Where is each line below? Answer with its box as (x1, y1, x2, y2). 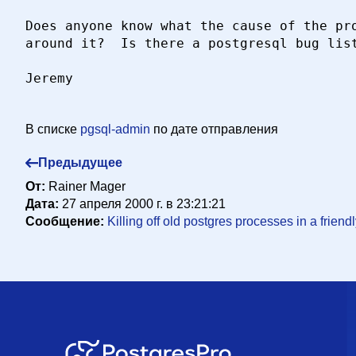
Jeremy (25, 71, 73, 86)
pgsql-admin (80, 122, 150, 136)
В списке (25, 122, 77, 136)
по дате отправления (153, 122, 278, 136)
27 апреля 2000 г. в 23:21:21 (62, 197, 226, 211)
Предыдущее (38, 156, 122, 169)
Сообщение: (25, 215, 107, 228)
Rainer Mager (48, 180, 126, 193)
